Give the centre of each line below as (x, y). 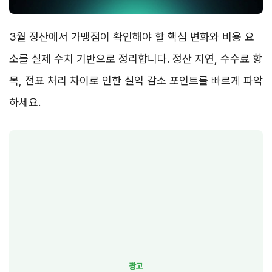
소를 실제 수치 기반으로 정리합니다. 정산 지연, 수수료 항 (136, 59)
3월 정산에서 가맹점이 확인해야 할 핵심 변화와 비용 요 (132, 37)
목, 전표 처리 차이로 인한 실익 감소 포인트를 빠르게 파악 (136, 81)
